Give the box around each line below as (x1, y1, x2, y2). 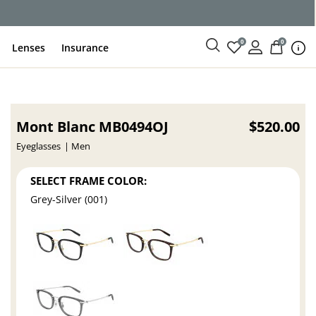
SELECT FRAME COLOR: (30, 173, 147, 188)
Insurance (61, 40, 109, 54)
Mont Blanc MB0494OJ (16, 117, 169, 136)
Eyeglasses (16, 140, 61, 152)
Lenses (12, 40, 46, 54)
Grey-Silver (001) (30, 193, 108, 207)
